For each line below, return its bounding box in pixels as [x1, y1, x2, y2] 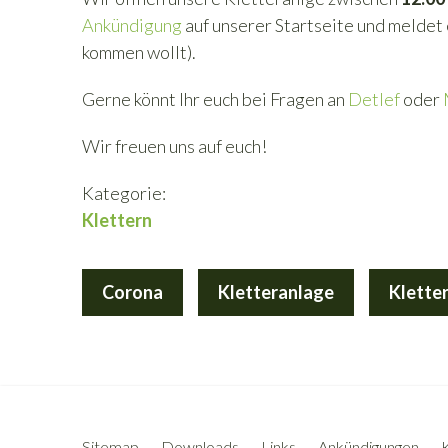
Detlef [348, 88, 400, 110]
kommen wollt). [82, 41, 199, 63]
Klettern [82, 209, 152, 231]
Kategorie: [82, 182, 166, 204]
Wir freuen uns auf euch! [82, 135, 270, 157]
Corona [102, 281, 163, 303]
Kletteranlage [218, 281, 334, 303]
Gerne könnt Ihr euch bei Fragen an [82, 88, 348, 110]
